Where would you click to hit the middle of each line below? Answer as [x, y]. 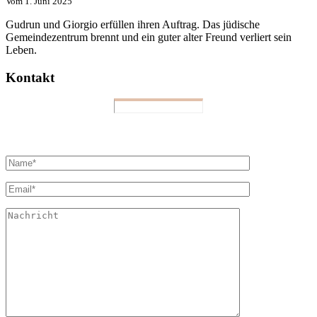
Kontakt [30, 77]
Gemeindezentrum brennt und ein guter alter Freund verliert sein [149, 37]
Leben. [21, 50]
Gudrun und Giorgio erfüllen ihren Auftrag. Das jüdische [133, 24]
